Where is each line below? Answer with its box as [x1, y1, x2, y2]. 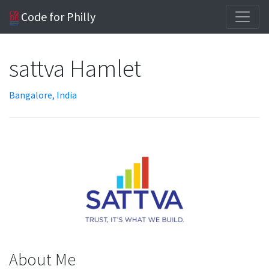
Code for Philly [19, 9, 96, 24]
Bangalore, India [9, 89, 77, 101]
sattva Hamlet [9, 53, 144, 83]
